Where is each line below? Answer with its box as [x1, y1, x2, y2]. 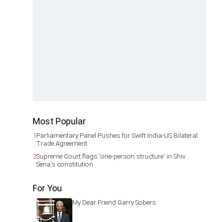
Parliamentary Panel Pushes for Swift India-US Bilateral [36, 131, 198, 139]
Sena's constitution [36, 160, 93, 168]
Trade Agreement [36, 139, 87, 147]
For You [33, 183, 62, 193]
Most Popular [33, 116, 86, 126]
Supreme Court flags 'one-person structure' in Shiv [36, 152, 186, 160]
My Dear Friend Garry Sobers [72, 198, 156, 206]
